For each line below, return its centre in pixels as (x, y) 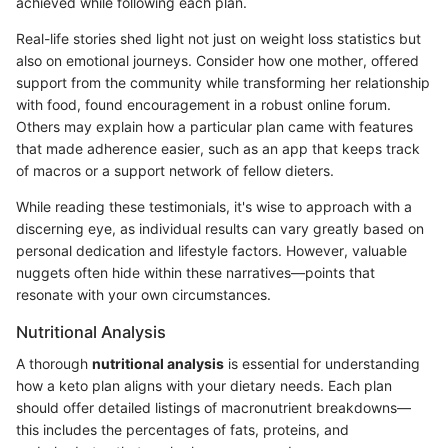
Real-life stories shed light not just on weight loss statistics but (218, 38)
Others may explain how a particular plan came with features (214, 126)
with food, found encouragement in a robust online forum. (203, 104)
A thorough (54, 363)
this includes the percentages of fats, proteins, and (182, 429)
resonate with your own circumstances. (143, 294)
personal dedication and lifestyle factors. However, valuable (211, 250)
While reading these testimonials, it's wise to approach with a (214, 206)
